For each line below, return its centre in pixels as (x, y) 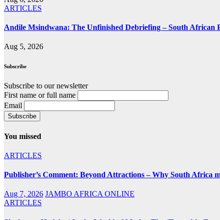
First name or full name (40, 95)
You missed (23, 136)
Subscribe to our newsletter (46, 86)
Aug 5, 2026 (24, 47)
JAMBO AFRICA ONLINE (90, 194)
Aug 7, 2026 (24, 194)
